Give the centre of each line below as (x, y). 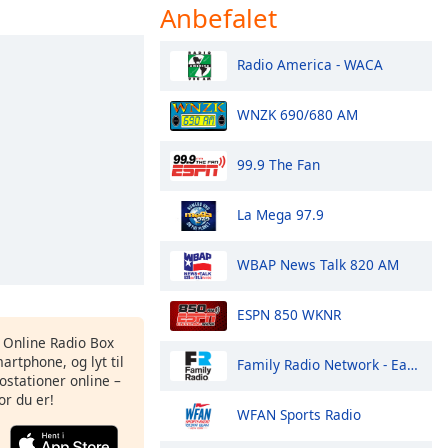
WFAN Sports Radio (299, 414)
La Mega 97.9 (280, 214)
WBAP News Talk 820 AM (318, 264)
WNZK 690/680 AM (297, 114)
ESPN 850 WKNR (289, 314)
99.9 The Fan (278, 164)
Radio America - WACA (310, 64)
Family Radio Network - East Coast (322, 364)
